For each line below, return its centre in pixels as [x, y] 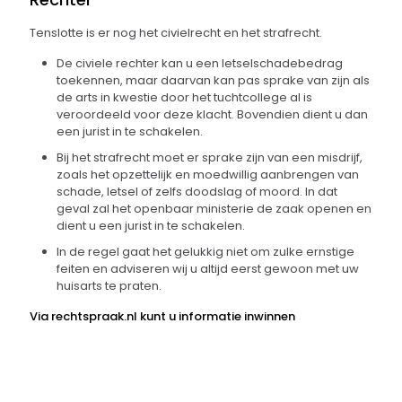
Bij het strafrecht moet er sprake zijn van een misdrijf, [210, 157]
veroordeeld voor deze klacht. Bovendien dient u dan [212, 114]
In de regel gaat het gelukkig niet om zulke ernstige [205, 252]
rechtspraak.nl [94, 316]
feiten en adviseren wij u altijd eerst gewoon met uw [208, 269]
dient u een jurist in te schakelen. [151, 226]
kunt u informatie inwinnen [216, 316]
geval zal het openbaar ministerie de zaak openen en [214, 209]
